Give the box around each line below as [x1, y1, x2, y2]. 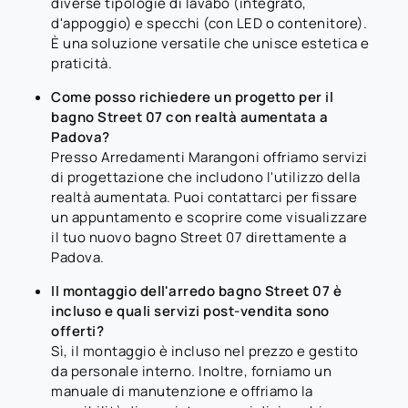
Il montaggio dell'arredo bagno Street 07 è [51, 280, 342, 301]
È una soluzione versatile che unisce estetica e [51, 33, 370, 53]
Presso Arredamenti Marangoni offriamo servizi [51, 147, 368, 167]
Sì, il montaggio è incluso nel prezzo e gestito [51, 341, 359, 361]
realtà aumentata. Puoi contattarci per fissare [51, 187, 357, 207]
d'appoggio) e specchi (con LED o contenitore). [51, 13, 367, 33]
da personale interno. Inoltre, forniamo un [51, 361, 331, 381]
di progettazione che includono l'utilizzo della [51, 167, 361, 187]
